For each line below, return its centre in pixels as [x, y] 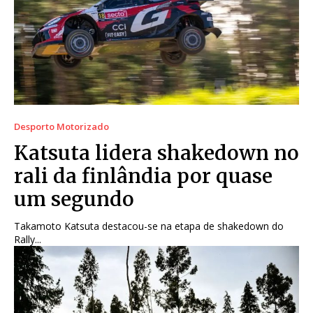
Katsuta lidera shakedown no [156, 153]
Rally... [28, 240]
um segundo [74, 199]
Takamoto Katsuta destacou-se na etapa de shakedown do [149, 226]
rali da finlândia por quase [143, 176]
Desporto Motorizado [61, 127]
